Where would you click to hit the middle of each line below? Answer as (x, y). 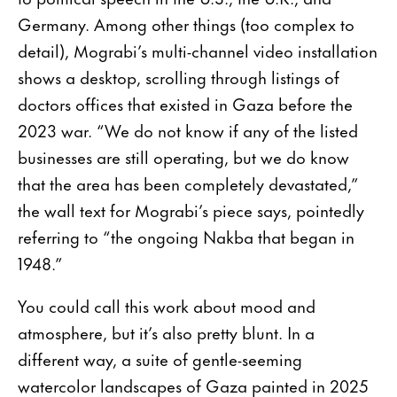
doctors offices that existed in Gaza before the (185, 103)
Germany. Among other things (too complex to (186, 23)
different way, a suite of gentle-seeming (160, 358)
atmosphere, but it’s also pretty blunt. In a (166, 331)
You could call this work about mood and (167, 305)
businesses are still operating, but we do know (183, 156)
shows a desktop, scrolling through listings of (179, 76)
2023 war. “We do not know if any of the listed (188, 129)
